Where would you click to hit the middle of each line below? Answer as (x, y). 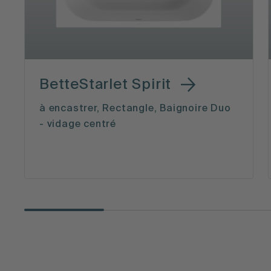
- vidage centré (78, 125)
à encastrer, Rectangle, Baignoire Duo (135, 109)
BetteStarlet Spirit (106, 84)
